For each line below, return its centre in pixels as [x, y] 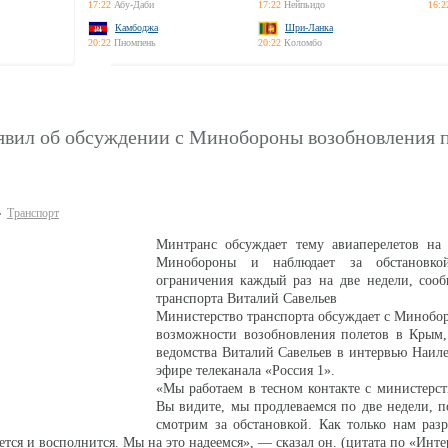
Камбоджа [136, 27]
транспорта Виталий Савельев [246, 298]
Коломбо [303, 42]
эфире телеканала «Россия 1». [245, 370]
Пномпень [135, 42]
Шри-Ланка [309, 27]
